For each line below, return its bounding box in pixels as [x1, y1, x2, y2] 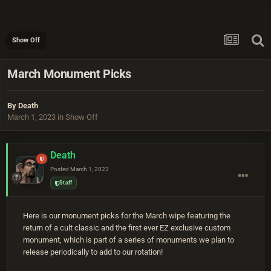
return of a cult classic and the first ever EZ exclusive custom [23, 223, 230, 233]
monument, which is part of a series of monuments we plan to [23, 235, 234, 245]
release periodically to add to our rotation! [23, 247, 163, 257]
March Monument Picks [7, 67, 131, 82]
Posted [50, 166, 70, 173]
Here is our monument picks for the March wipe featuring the [23, 211, 230, 221]
